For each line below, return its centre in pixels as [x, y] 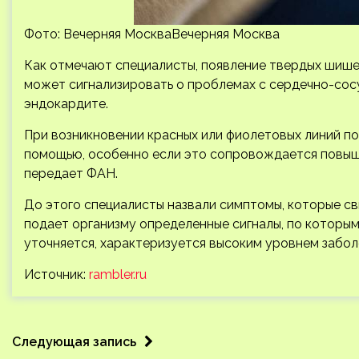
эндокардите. [66, 104]
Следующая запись [74, 342]
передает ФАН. [71, 173]
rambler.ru [118, 274]
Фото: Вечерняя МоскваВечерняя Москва [152, 34]
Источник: [56, 274]
